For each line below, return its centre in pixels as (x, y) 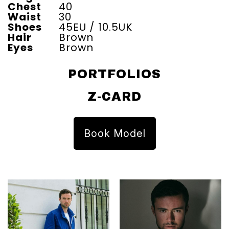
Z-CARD (114, 97)
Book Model (114, 134)
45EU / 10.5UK (96, 27)
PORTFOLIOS (114, 74)
